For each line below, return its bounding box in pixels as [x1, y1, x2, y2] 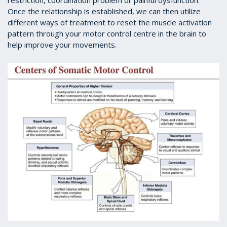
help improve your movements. [8, 40, 117, 50]
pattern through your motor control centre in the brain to [8, 28, 206, 39]
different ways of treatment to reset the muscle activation [8, 17, 212, 28]
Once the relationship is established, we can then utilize [8, 6, 201, 17]
